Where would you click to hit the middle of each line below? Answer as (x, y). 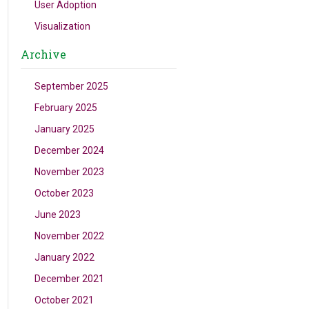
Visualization (63, 26)
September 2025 (72, 86)
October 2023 (64, 193)
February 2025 (66, 108)
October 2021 (64, 300)
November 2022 (70, 236)
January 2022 (65, 257)
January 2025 (65, 129)
